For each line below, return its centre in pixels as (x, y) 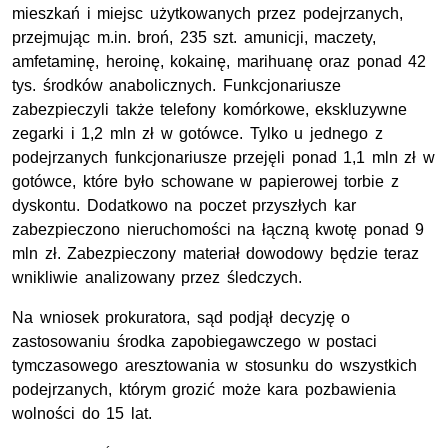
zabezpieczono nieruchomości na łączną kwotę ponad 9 (218, 230)
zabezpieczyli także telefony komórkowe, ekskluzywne (210, 110)
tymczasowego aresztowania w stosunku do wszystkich (214, 366)
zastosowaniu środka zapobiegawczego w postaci (195, 342)
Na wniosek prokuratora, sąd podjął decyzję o (181, 318)
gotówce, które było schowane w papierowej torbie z (205, 182)
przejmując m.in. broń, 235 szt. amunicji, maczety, (194, 38)
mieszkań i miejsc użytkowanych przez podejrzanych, (207, 14)
